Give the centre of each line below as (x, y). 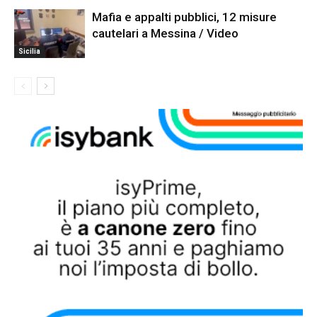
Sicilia (29, 51)
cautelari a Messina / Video (165, 33)
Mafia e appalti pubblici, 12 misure (184, 17)
